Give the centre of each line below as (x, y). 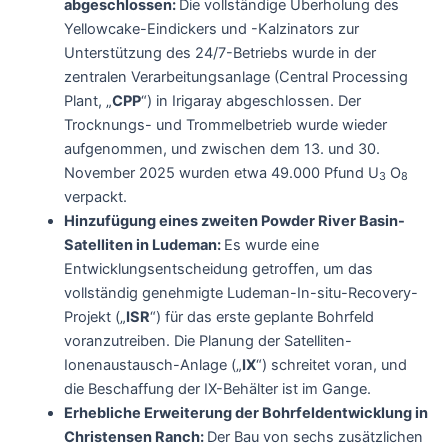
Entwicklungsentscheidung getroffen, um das (218, 268)
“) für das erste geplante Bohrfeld (261, 316)
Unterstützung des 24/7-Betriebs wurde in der (219, 52)
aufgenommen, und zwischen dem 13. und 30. (221, 148)
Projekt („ (94, 316)
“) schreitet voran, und (331, 364)
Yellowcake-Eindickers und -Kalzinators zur (211, 28)
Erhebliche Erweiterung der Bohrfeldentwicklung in (245, 412)
